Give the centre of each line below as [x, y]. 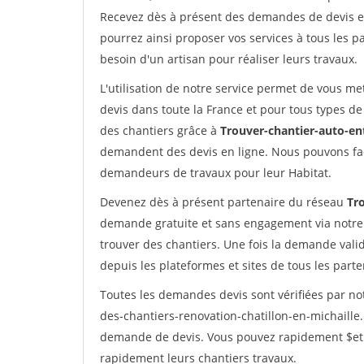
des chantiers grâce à [160, 130]
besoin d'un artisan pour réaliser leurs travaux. [229, 59]
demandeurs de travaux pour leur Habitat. [216, 173]
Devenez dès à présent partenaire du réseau [223, 202]
